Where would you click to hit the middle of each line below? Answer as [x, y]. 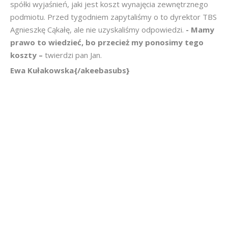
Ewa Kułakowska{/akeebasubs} [70, 70]
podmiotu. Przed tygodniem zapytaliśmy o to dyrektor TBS [113, 17]
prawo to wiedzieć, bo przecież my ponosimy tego [107, 42]
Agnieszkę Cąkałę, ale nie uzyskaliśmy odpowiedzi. [98, 30]
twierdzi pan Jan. [73, 55]
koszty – [27, 55]
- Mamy [200, 30]
